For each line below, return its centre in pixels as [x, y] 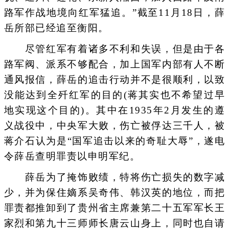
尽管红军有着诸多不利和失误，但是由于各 [114, 49]
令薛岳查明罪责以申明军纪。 [72, 156]
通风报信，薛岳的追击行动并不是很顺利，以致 [114, 79]
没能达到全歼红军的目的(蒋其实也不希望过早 [114, 95]
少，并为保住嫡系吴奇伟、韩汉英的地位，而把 [114, 193]
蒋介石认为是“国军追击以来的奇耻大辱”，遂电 [114, 141]
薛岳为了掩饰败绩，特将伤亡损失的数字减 [114, 177]
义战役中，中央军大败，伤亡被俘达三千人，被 [114, 125]
